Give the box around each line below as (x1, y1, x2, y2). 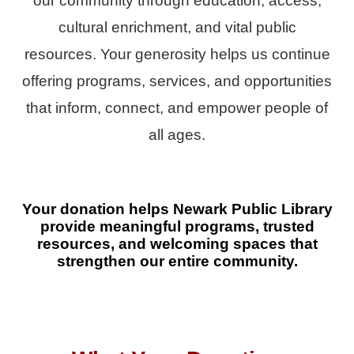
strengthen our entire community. (56, 252, 298, 269)
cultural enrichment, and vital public (58, 19, 296, 36)
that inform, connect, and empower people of (26, 100, 328, 117)
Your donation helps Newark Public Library (21, 200, 333, 217)
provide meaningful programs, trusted (40, 217, 314, 235)
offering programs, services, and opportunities (22, 73, 332, 90)
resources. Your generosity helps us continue (24, 46, 330, 63)
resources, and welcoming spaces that (36, 235, 318, 252)
